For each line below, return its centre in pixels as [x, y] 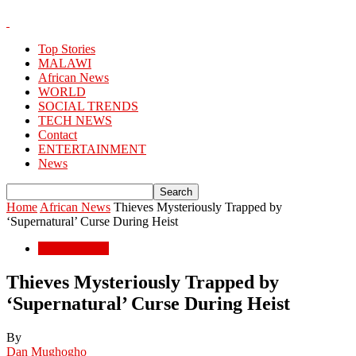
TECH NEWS [75, 120]
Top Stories [67, 49]
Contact [58, 135]
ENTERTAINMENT [92, 149]
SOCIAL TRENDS [88, 106]
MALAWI [65, 63]
